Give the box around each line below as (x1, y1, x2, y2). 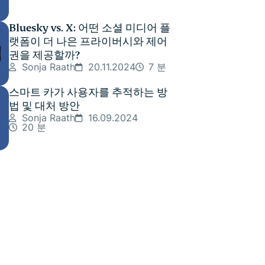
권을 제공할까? (9, 49, 79, 62)
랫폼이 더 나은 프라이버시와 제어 (9, 35, 167, 48)
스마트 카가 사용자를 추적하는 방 (9, 86, 167, 99)
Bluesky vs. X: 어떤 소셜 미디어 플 (9, 22, 170, 34)
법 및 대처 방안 (9, 100, 80, 112)
